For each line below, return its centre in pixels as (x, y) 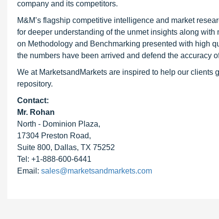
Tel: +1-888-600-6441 (54, 159)
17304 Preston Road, (54, 136)
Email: (29, 171)
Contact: (33, 100)
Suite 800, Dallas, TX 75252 (66, 147)
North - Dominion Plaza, (59, 124)
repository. (35, 84)
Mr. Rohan (36, 112)
